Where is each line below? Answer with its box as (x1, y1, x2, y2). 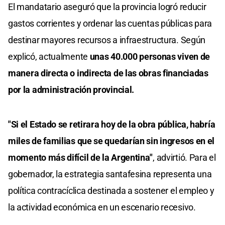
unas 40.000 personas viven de (89, 51, 210, 62)
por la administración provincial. (8, 84, 135, 95)
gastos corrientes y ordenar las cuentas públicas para (8, 18, 212, 29)
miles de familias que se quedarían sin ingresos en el (8, 136, 215, 147)
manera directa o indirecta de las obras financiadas (8, 68, 208, 79)
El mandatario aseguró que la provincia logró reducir (8, 2, 206, 13)
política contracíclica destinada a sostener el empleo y (8, 185, 214, 196)
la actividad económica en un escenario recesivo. (8, 202, 196, 213)
